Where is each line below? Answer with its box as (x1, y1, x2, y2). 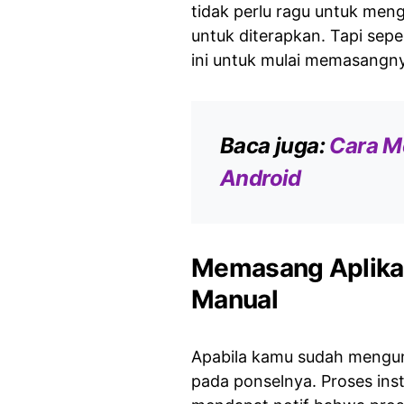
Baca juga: (220, 132, 330, 159)
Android (220, 164, 301, 191)
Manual (191, 283, 278, 315)
